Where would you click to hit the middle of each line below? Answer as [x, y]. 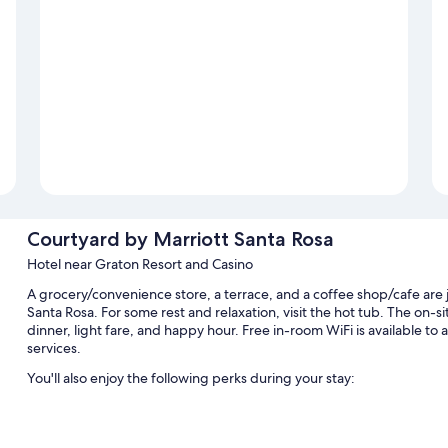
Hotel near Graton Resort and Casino [139, 264]
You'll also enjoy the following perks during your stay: [190, 378]
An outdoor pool [101, 410]
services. [53, 348]
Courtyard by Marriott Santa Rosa [180, 239]
